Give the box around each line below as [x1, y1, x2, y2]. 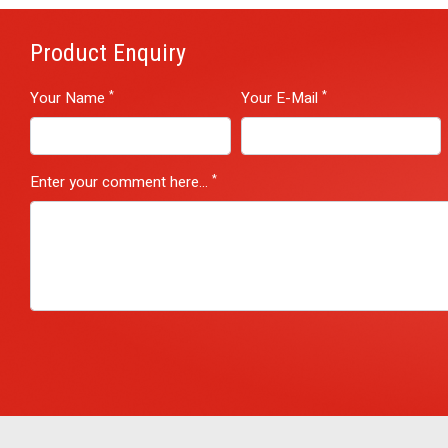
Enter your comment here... [30, 171, 212, 194]
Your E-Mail [240, 87, 322, 110]
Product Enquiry [30, 39, 186, 68]
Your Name [30, 87, 109, 110]
